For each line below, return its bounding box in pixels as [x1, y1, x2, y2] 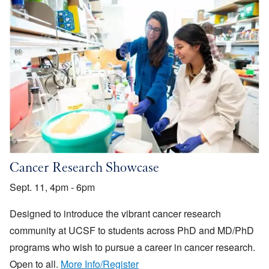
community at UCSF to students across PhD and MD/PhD [10, 223, 254, 237]
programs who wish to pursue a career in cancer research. [10, 240, 258, 254]
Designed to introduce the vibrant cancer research [10, 206, 221, 220]
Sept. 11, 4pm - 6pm [10, 180, 95, 194]
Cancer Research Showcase [10, 162, 159, 177]
